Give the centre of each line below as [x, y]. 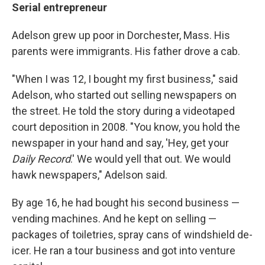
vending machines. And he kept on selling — [114, 219]
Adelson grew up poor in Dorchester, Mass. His [121, 35]
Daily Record [41, 159]
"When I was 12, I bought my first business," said [125, 79]
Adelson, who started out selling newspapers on [124, 95]
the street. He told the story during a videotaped [123, 111]
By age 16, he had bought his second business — [126, 203]
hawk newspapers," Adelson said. [90, 175]
